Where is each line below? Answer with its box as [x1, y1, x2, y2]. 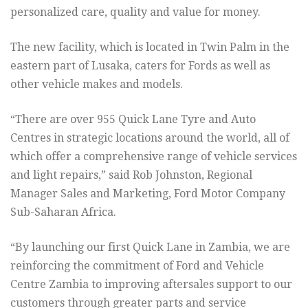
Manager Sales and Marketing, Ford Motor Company [10, 187, 285, 201]
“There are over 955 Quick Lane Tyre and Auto [10, 113, 256, 126]
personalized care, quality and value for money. [10, 5, 261, 19]
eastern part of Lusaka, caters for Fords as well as [10, 59, 270, 73]
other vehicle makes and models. [10, 78, 183, 91]
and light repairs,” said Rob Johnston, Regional [10, 168, 252, 182]
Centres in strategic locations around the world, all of [10, 131, 289, 145]
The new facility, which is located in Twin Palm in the [10, 41, 289, 54]
